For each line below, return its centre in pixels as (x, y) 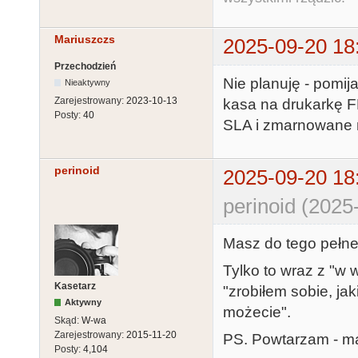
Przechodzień (85, 66)
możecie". (257, 312)
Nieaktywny (88, 82)
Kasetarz (75, 286)
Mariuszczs (85, 40)
